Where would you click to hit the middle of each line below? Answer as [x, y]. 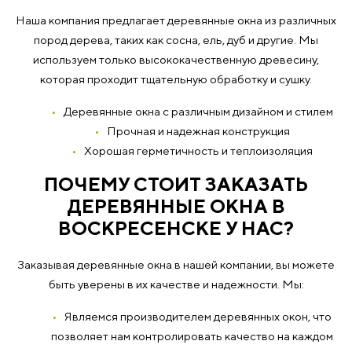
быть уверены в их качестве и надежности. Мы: [176, 284]
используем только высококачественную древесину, [176, 59]
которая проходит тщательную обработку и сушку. [176, 79]
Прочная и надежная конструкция [198, 131]
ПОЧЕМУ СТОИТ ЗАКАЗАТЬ [176, 184]
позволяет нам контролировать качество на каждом [192, 336]
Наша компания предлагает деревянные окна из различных [176, 20]
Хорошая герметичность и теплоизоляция [198, 150]
